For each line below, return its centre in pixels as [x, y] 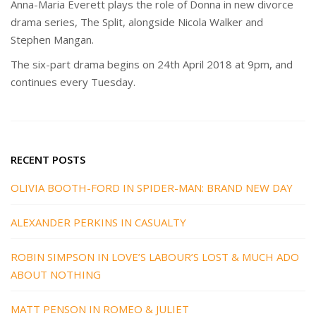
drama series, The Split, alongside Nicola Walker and [137, 22]
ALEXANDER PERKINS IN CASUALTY [98, 223]
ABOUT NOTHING [56, 275]
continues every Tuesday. [73, 82]
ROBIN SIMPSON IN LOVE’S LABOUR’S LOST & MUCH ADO [155, 257]
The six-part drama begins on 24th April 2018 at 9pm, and [152, 65]
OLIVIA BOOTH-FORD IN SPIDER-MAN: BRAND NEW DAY [152, 188]
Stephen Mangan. [52, 40]
